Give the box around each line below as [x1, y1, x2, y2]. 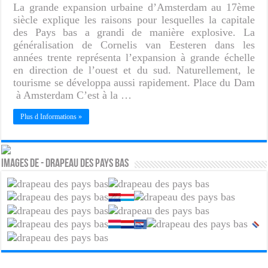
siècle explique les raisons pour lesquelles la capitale [13, 13, 255, 26]
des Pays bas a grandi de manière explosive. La [13, 26, 255, 38]
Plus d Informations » [20, 112, 83, 121]
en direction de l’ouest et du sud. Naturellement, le [13, 63, 255, 76]
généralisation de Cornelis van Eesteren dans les [13, 38, 255, 51]
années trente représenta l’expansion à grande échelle [13, 51, 255, 63]
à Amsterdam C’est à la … [13, 89, 132, 101]
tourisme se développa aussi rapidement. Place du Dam [13, 76, 255, 89]
